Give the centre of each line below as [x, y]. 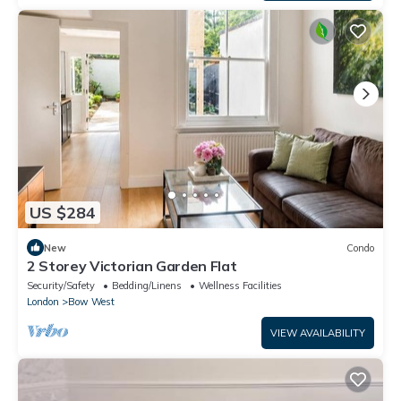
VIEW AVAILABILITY [318, 333]
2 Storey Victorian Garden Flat [132, 266]
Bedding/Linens [147, 286]
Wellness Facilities [240, 286]
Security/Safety [61, 286]
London [43, 302]
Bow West [91, 302]
